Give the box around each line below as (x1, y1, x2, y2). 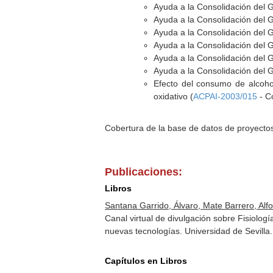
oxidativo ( (154, 91, 194, 101)
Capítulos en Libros (105, 256, 188, 266)
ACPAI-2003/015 (193, 91, 258, 101)
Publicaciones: (105, 166, 183, 178)
